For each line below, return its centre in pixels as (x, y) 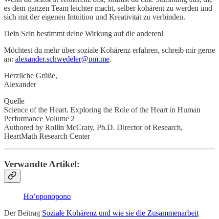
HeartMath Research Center (47, 136)
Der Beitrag (23, 213)
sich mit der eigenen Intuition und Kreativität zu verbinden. (95, 17)
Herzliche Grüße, (31, 76)
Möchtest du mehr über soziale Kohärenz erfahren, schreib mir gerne (109, 50)
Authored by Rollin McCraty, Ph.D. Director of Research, (93, 128)
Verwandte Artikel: (42, 164)
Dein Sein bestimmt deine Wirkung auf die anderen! (84, 34)
